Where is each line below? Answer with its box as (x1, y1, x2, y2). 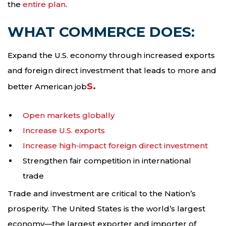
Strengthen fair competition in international (23, 156, 191, 166)
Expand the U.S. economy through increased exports (8, 50, 215, 60)
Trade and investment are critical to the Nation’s (8, 189, 196, 199)
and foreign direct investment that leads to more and (8, 65, 216, 75)
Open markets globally (23, 110, 115, 121)
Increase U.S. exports (23, 126, 105, 136)
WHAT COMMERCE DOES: (8, 23, 195, 40)
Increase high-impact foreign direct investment (23, 141, 208, 151)
